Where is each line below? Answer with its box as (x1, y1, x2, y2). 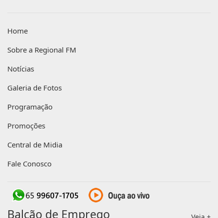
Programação (7, 102, 53, 112)
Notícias (7, 64, 34, 74)
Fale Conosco (7, 159, 52, 169)
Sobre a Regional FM (7, 45, 76, 55)
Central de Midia (7, 140, 62, 150)
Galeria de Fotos (7, 83, 62, 93)
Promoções (7, 121, 45, 131)
